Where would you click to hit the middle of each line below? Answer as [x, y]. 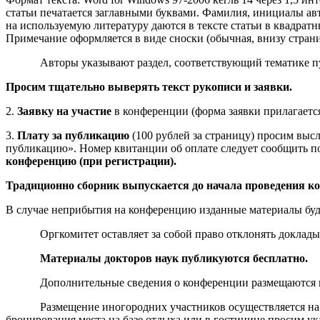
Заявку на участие [64, 111]
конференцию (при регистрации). [91, 161]
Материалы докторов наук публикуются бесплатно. [174, 258]
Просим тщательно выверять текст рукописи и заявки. [149, 86]
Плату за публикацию [73, 135]
